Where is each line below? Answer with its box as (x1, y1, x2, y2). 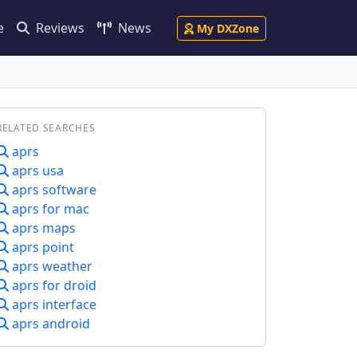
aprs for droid (9, 277, 96, 294)
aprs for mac (9, 200, 89, 218)
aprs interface (9, 296, 96, 313)
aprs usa (9, 162, 64, 179)
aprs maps (9, 219, 76, 237)
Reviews (33, 19, 84, 37)
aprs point (9, 238, 74, 256)
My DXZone (197, 20, 259, 36)
